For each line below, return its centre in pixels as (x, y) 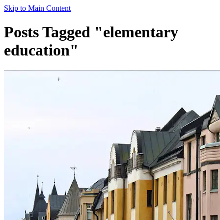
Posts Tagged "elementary (91, 32)
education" (41, 50)
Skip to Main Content (37, 8)
